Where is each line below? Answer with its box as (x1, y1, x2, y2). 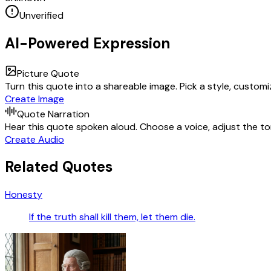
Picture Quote (17, 67, 79, 80)
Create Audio (5, 132, 64, 146)
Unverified (19, 8, 64, 22)
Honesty (5, 188, 42, 201)
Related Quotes (5, 157, 113, 177)
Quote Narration (17, 107, 90, 120)
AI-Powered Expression (5, 33, 170, 53)
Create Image (5, 92, 64, 105)
